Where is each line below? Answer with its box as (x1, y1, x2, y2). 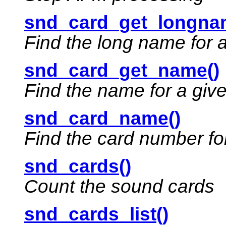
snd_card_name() (24, 108, 181, 129)
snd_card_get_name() (24, 60, 219, 81)
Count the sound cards (24, 176, 214, 197)
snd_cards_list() (24, 204, 168, 225)
